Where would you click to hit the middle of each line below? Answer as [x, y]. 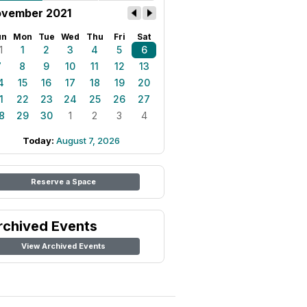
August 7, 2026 [88, 140]
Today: [39, 140]
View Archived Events [63, 246]
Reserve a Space [63, 182]
